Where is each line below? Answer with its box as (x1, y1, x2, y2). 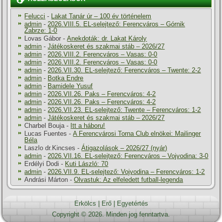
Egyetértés (116, 200, 148, 208)
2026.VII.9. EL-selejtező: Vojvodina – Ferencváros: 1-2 (48, 168, 205, 176)
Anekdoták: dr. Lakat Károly (67, 35, 147, 43)
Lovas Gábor (24, 35, 61, 43)
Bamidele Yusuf (48, 82, 93, 90)
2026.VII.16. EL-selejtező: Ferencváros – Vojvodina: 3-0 (48, 152, 209, 160)
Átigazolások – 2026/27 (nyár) (81, 144, 167, 152)
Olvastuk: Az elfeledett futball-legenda (74, 176, 183, 184)
